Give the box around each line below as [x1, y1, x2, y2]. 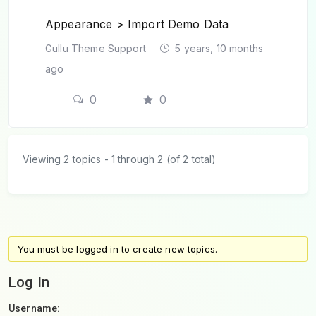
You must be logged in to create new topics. [17, 243, 218, 255]
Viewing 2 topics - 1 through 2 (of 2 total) [23, 152, 217, 165]
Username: [8, 303, 61, 314]
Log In [8, 274, 49, 291]
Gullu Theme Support [45, 42, 149, 54]
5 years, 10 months [172, 42, 264, 54]
